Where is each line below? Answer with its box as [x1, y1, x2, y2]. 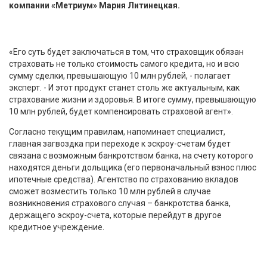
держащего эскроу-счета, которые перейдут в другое [9, 210, 222, 220]
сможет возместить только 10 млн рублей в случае [9, 186, 211, 196]
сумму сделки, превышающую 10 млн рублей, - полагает [9, 70, 231, 80]
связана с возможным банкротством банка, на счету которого [9, 150, 253, 160]
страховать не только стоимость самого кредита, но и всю [9, 58, 240, 69]
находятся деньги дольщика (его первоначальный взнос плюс [9, 162, 256, 172]
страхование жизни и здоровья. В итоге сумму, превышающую [9, 94, 256, 104]
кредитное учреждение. [9, 222, 104, 232]
